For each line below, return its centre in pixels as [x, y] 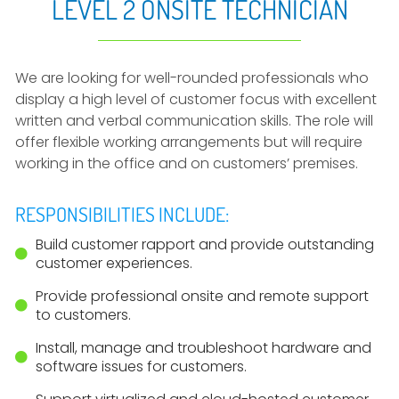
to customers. [83, 315]
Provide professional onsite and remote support [202, 296]
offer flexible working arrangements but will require [189, 142]
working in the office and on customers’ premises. [187, 163]
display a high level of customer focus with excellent [196, 99]
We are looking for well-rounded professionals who [192, 78]
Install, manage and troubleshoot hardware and [203, 348]
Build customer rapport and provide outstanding [204, 244]
